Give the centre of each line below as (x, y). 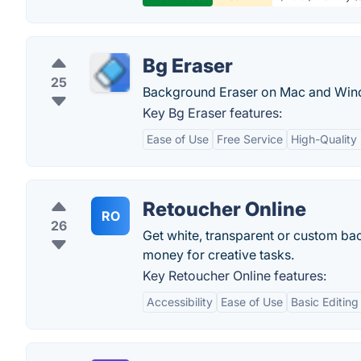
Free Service (250, 139)
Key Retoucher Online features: (234, 276)
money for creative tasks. (218, 255)
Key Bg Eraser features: (212, 113)
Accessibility (180, 302)
